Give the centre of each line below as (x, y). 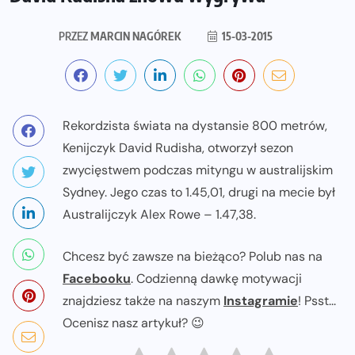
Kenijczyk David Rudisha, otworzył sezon (178, 147)
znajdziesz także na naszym (143, 300)
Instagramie (261, 300)
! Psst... (317, 300)
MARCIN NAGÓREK (134, 36)
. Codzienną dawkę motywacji (216, 278)
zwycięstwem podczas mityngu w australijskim (198, 170)
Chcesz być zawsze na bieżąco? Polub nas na (193, 256)
